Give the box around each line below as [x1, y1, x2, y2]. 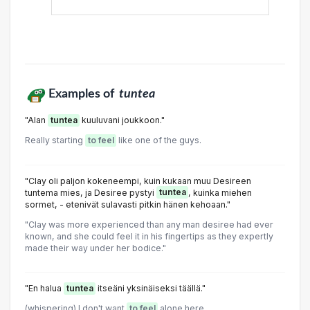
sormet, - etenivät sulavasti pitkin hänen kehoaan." [25, 199, 230, 210]
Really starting [25, 135, 85, 146]
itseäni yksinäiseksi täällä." [95, 283, 206, 294]
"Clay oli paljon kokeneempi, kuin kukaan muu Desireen [25, 175, 251, 186]
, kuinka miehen [188, 187, 252, 198]
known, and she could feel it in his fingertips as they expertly [25, 230, 273, 241]
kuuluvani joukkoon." [80, 115, 165, 126]
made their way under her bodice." [25, 242, 166, 253]
